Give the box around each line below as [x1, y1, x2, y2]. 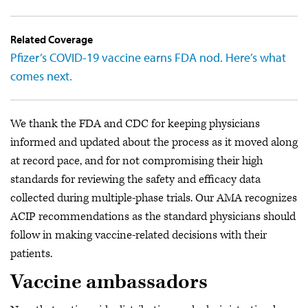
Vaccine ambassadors [10, 269, 208, 295]
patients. [10, 246, 52, 261]
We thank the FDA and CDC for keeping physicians [10, 116, 260, 131]
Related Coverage [10, 32, 93, 46]
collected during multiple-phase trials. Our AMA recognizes [10, 190, 297, 206]
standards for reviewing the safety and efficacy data [10, 172, 261, 187]
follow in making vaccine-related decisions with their [10, 228, 267, 243]
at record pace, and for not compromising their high [10, 153, 263, 168]
